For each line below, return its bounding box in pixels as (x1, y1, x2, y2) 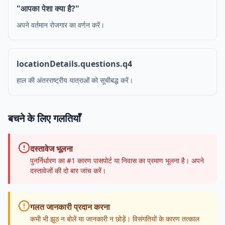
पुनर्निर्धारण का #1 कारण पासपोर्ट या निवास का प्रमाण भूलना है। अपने (30, 156, 204, 165)
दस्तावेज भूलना (30, 143, 73, 154)
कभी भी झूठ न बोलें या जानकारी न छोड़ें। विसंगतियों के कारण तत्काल (30, 214, 199, 223)
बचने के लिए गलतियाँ (8, 111, 81, 125)
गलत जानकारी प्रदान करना (30, 201, 110, 212)
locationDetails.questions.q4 (17, 58, 132, 69)
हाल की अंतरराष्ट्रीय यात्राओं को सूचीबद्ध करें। (17, 75, 133, 85)
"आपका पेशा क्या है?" (17, 3, 79, 14)
